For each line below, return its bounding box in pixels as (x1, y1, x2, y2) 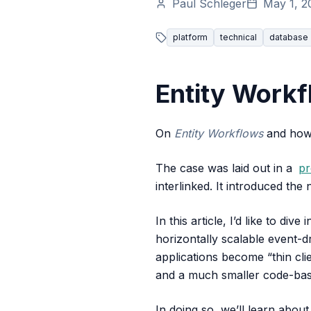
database (269, 32, 308, 42)
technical (220, 32, 257, 42)
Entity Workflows (174, 126, 263, 140)
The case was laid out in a (155, 161, 296, 175)
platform (173, 32, 208, 42)
